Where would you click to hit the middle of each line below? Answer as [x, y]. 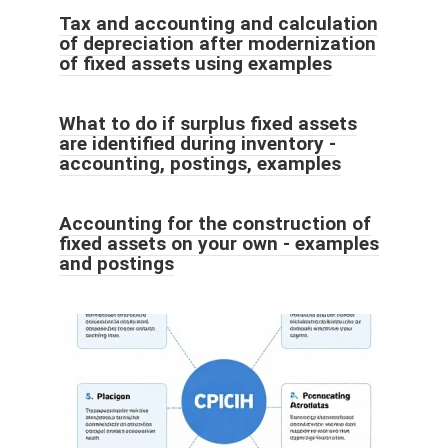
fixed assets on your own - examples [219, 243]
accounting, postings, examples [200, 163]
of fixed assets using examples [195, 63]
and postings [116, 263]
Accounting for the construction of [215, 223]
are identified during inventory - [197, 143]
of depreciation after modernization [217, 43]
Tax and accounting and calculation [218, 23]
